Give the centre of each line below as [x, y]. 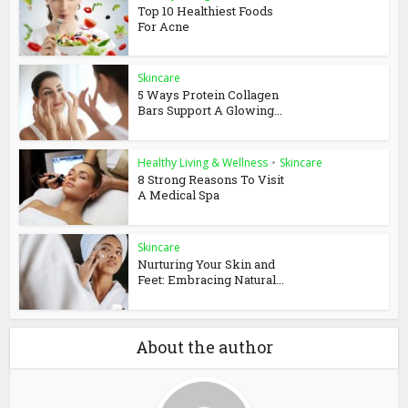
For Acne [164, 26]
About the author [204, 347]
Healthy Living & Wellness [203, 163]
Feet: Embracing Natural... [211, 279]
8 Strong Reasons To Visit [211, 180]
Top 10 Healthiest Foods [206, 10]
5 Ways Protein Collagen [209, 95]
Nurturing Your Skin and [207, 264]
